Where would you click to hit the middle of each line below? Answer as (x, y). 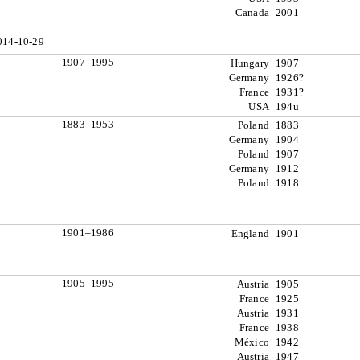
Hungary (250, 63)
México (252, 342)
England (250, 233)
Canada (252, 12)
